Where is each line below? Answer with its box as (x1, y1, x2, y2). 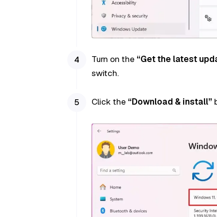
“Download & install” (127, 96, 212, 107)
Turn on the (91, 54, 137, 65)
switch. (91, 68, 119, 79)
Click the (91, 96, 128, 107)
